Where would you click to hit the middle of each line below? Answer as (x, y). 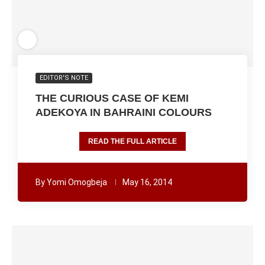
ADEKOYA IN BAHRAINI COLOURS (124, 112)
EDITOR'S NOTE (64, 78)
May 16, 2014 (147, 182)
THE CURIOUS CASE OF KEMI (112, 98)
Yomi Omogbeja (77, 182)
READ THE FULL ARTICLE (132, 141)
